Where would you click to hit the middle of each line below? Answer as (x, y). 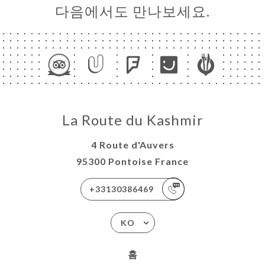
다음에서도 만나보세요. (132, 11)
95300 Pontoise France (132, 161)
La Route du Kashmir (132, 119)
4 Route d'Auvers (132, 144)
